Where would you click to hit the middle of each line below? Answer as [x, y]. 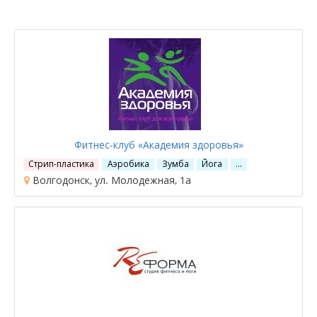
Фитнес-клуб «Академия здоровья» [158, 145]
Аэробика [128, 164]
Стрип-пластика [62, 164]
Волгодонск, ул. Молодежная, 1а [110, 180]
